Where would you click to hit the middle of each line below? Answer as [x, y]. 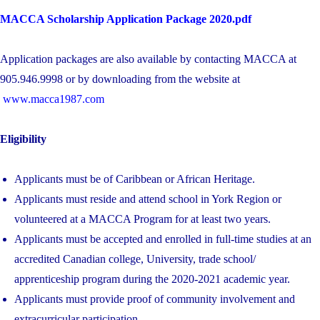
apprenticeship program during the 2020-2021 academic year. [152, 279]
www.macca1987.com [54, 99]
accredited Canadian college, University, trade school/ [135, 259]
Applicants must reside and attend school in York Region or [148, 199]
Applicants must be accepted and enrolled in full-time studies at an [163, 239]
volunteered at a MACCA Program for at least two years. [142, 219]
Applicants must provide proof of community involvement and [155, 299]
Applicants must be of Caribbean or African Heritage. [135, 179]
